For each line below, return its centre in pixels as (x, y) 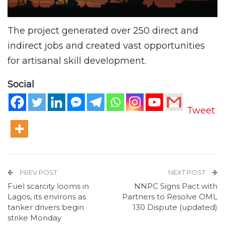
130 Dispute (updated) (175, 207)
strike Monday (34, 218)
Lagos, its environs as (47, 197)
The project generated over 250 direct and (103, 31)
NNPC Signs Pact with (176, 186)
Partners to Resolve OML (170, 197)
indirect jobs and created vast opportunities (106, 46)
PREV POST (38, 173)
